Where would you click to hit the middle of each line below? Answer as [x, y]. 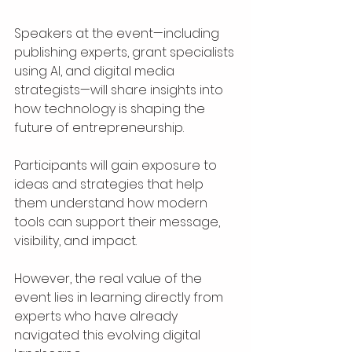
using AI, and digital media [96, 71]
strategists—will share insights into [120, 90]
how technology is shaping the [111, 109]
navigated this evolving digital [109, 335]
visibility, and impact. [75, 241]
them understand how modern [112, 203]
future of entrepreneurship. [99, 128]
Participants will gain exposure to [117, 166]
